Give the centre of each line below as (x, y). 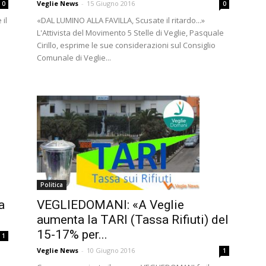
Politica (52, 185)
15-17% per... (72, 235)
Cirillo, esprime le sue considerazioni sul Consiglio (126, 45)
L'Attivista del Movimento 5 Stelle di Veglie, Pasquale (130, 32)
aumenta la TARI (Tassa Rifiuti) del (133, 220)
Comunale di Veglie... (74, 57)
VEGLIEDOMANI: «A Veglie (110, 205)
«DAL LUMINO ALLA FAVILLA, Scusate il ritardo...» (121, 20)
